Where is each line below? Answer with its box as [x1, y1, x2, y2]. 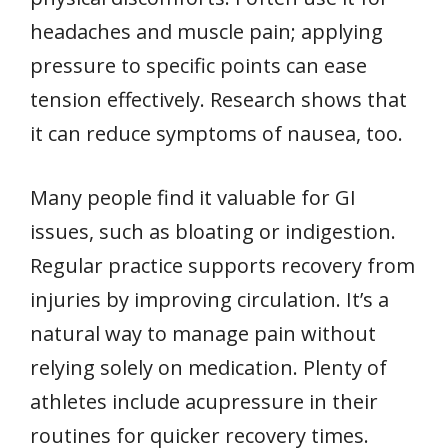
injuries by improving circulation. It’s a [30, 285, 389, 313]
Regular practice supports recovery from [30, 251, 415, 279]
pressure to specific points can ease [30, 51, 367, 79]
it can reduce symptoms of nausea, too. [30, 119, 403, 147]
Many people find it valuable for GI [30, 183, 356, 211]
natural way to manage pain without [30, 319, 376, 347]
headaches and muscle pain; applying [30, 17, 383, 45]
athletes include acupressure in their [30, 387, 378, 415]
